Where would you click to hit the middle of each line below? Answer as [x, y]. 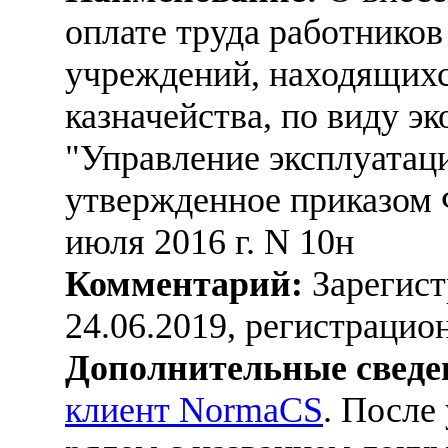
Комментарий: [184, 283]
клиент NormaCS [194, 409]
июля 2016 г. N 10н [209, 241]
